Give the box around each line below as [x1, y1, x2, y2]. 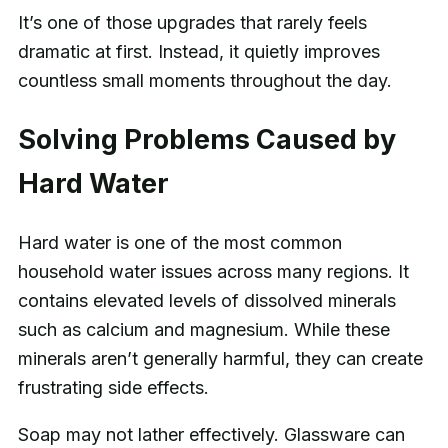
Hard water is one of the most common [17, 231, 342, 253]
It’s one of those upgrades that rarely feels [17, 12, 367, 34]
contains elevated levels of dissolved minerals [17, 289, 396, 311]
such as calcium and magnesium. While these [17, 318, 390, 340]
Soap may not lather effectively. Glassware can [17, 423, 405, 445]
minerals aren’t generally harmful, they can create [17, 347, 423, 369]
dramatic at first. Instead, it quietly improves [17, 41, 380, 63]
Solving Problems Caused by [17, 122, 396, 156]
